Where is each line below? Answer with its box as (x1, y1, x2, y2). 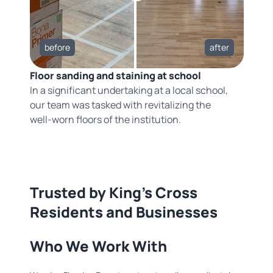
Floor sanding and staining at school (29, 68, 201, 82)
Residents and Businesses (29, 201, 218, 222)
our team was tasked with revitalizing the (29, 97, 211, 112)
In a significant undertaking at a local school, (29, 83, 228, 97)
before (44, 41, 70, 53)
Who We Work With (29, 235, 167, 256)
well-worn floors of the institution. (29, 112, 181, 126)
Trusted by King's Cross (29, 182, 197, 202)
